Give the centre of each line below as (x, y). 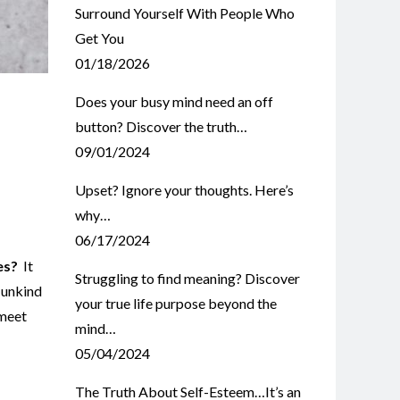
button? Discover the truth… (161, 126)
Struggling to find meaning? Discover (187, 278)
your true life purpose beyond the (175, 303)
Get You (99, 38)
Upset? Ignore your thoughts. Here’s (184, 190)
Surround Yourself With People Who (184, 13)
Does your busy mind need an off (174, 101)
